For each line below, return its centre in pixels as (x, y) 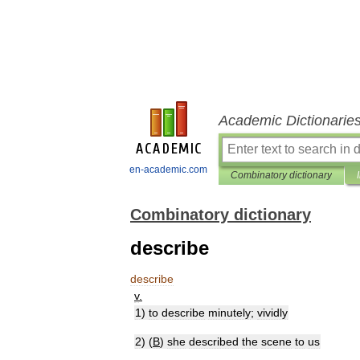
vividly (272, 313)
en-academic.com (168, 170)
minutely (229, 313)
